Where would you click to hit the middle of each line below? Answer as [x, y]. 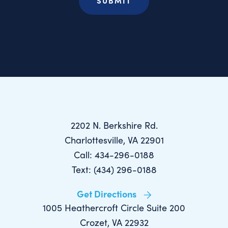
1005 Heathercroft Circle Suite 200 [114, 208]
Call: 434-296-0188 [114, 155]
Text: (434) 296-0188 [114, 169]
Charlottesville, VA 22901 [114, 140]
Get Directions [107, 194]
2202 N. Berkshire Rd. [114, 125]
